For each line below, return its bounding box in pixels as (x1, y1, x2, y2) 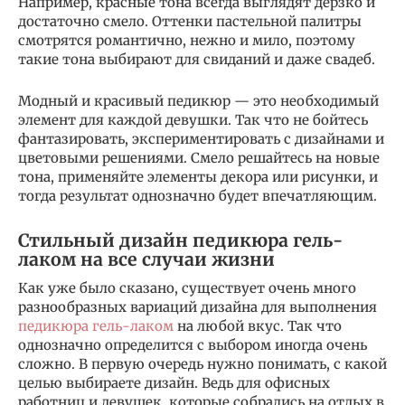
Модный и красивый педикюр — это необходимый (18, 91, 379, 109)
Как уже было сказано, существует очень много (18, 278, 356, 297)
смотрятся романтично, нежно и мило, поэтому (18, 31, 355, 49)
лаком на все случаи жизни (18, 249, 275, 271)
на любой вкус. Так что (174, 316, 342, 334)
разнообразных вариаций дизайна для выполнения (18, 297, 377, 316)
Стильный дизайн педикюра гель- (18, 230, 343, 252)
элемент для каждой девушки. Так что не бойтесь (18, 110, 368, 128)
